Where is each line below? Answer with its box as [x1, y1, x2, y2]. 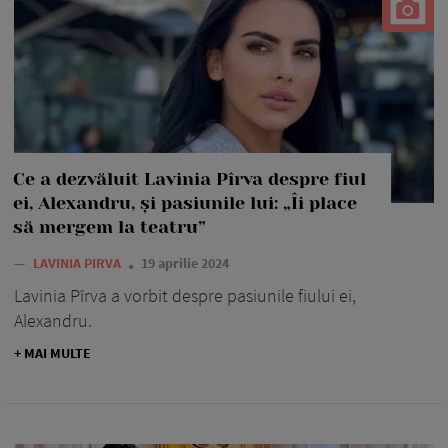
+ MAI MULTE [14, 343, 91, 362]
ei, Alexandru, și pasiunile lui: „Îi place [13, 192, 357, 213]
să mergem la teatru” [13, 216, 206, 237]
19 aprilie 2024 [141, 253, 229, 272]
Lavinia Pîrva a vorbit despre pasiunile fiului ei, [14, 283, 356, 307]
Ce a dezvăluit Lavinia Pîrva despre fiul [13, 168, 366, 189]
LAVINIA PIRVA [33, 253, 124, 272]
